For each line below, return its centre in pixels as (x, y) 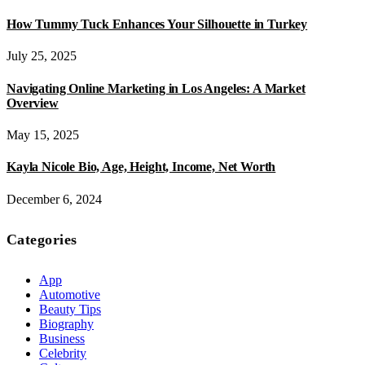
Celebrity (63, 353)
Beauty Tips (70, 309)
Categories (42, 239)
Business (62, 338)
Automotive (70, 294)
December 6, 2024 (54, 199)
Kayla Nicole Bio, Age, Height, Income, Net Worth (141, 167)
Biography (66, 323)
